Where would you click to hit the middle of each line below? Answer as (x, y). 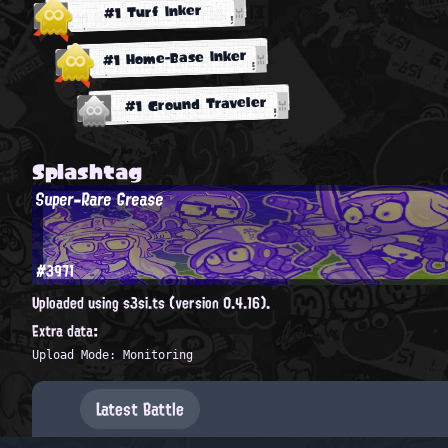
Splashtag (87, 170)
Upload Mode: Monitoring (112, 354)
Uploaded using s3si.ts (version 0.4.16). (151, 302)
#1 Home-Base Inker (174, 57)
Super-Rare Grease (100, 198)
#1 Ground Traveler (196, 103)
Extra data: (65, 330)
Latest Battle (140, 408)
